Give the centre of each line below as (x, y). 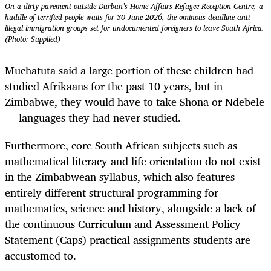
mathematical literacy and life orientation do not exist (133, 161)
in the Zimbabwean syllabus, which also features (120, 177)
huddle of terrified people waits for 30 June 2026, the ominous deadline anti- (129, 17)
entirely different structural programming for (112, 193)
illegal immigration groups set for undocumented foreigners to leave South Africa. (135, 28)
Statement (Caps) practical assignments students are (128, 240)
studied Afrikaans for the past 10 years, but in (114, 86)
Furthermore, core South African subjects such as (121, 145)
